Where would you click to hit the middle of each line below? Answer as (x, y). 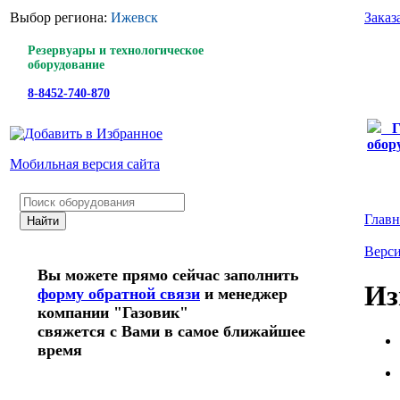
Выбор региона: (60, 17)
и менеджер (244, 294)
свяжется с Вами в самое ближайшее (171, 331)
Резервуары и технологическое (116, 50)
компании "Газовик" (113, 312)
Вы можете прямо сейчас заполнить (168, 275)
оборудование (66, 65)
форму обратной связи (119, 294)
